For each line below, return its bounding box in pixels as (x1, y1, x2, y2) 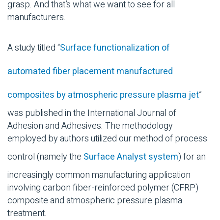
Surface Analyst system (83, 150, 178, 164)
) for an (178, 150, 206, 164)
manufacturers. (7, 11, 66, 25)
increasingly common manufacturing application (7, 168, 191, 182)
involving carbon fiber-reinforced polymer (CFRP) (7, 181, 198, 195)
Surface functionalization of (60, 41, 170, 55)
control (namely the (7, 150, 83, 164)
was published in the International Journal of (7, 107, 176, 120)
